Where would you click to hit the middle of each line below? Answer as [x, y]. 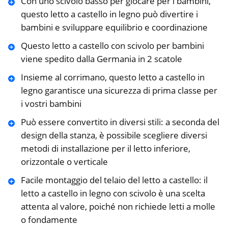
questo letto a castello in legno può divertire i [109, 14]
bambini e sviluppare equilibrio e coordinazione [114, 27]
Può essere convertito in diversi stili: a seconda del [120, 122]
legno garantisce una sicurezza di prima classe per [119, 91]
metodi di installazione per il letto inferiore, [105, 149]
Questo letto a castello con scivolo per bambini [112, 46]
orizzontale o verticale [64, 162]
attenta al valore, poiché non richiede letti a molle [118, 207]
